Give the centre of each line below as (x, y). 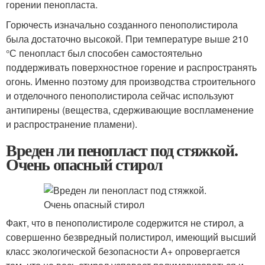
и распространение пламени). (72, 124)
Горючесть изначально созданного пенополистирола (122, 25)
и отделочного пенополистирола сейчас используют (120, 96)
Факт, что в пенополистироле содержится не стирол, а (125, 223)
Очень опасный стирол (84, 164)
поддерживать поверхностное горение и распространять (131, 67)
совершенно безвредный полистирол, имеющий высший (131, 237)
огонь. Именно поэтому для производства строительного (131, 81)
